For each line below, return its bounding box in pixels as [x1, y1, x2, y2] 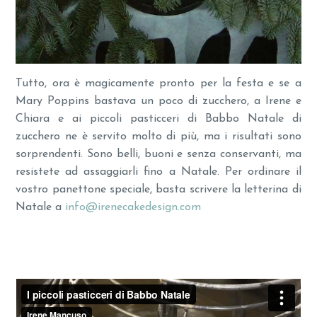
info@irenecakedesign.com [65, 201, 202, 213]
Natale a [16, 201, 66, 213]
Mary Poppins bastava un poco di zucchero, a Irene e [16, 95, 301, 107]
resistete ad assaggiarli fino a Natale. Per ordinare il [16, 166, 301, 178]
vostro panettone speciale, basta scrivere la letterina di [16, 183, 301, 195]
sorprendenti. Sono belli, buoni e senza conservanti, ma [16, 148, 301, 160]
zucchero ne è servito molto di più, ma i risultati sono [16, 130, 301, 142]
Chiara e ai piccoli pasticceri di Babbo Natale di [16, 113, 301, 125]
